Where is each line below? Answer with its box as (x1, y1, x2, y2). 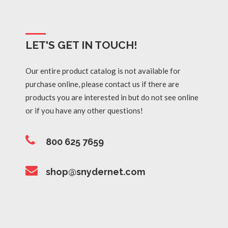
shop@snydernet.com (46, 166, 145, 177)
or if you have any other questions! (25, 106, 143, 116)
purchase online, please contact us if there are (25, 79, 179, 89)
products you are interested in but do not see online (25, 93, 198, 102)
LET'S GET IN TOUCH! (25, 39, 137, 52)
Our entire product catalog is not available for (25, 66, 181, 76)
